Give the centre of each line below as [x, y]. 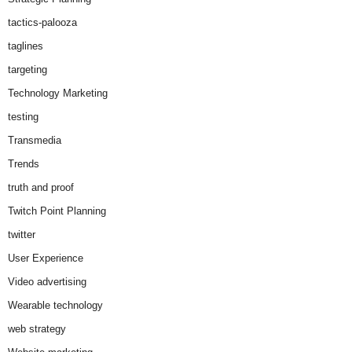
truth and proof [41, 188]
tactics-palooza [42, 23]
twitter [22, 235]
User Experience [46, 258]
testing [23, 117]
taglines [26, 46]
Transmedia [35, 141]
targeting [27, 70]
